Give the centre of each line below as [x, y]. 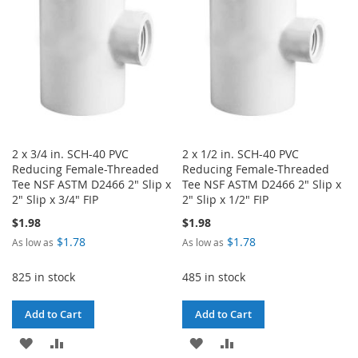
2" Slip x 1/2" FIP [226, 199]
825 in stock [44, 276]
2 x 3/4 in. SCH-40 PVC [70, 153]
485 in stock [214, 276]
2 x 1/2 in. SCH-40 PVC [241, 153]
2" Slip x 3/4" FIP [55, 199]
